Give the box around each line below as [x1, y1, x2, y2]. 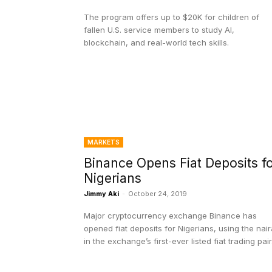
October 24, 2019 [128, 189, 187, 199]
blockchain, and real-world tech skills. [84, 38, 229, 48]
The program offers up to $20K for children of [84, 12, 259, 22]
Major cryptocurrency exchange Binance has [84, 211, 257, 221]
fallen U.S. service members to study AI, [84, 25, 234, 35]
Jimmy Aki [84, 189, 119, 199]
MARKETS [87, 138, 120, 146]
